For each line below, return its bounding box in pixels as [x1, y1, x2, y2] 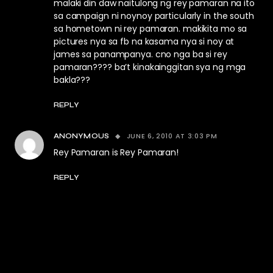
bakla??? [54, 74, 91, 86]
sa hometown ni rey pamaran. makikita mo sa [54, 23, 247, 35]
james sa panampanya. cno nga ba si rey [54, 48, 227, 60]
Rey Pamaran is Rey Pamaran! [54, 146, 179, 158]
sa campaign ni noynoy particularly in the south [54, 10, 254, 22]
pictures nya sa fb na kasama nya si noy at [54, 35, 235, 48]
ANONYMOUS [54, 132, 109, 140]
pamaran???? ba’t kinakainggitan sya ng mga [54, 61, 246, 73]
